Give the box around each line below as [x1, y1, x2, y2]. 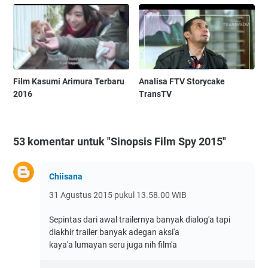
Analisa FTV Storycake [139, 76, 226, 86]
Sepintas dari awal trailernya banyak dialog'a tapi [49, 214, 230, 224]
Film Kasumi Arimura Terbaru [13, 76, 124, 86]
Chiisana [49, 171, 83, 181]
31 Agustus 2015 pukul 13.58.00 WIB [49, 190, 187, 200]
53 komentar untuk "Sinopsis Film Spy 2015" [13, 135, 226, 148]
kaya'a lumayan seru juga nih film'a [49, 239, 177, 249]
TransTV [139, 89, 172, 99]
